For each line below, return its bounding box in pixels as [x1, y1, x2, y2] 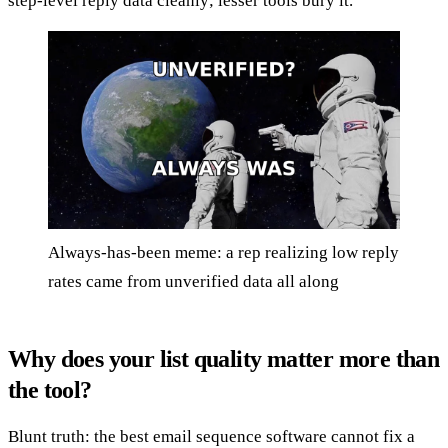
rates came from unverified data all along [48, 272, 339, 292]
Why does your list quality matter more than [8, 346, 440, 373]
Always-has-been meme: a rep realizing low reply [48, 243, 399, 263]
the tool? [8, 377, 92, 404]
